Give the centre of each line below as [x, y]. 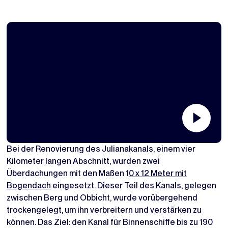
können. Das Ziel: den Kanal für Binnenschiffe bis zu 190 [109, 222]
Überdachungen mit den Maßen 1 [67, 173]
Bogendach [28, 185]
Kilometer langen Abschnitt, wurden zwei [83, 161]
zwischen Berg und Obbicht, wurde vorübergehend [102, 197]
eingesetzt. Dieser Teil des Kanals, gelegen [133, 185]
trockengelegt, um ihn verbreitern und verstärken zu [104, 210]
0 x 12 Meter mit [158, 173]
